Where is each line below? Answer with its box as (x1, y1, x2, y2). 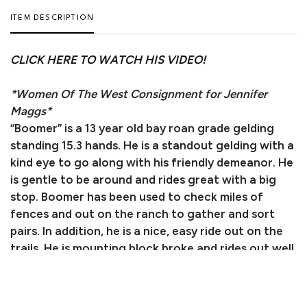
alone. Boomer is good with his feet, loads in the (10, 258, 275, 272)
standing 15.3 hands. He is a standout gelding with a (10, 138, 294, 152)
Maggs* (10, 103, 51, 118)
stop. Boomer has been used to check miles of (10, 189, 263, 204)
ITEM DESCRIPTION (10, 14, 95, 22)
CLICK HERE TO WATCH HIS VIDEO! (10, 52, 206, 66)
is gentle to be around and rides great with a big (10, 172, 276, 186)
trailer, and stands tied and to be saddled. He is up (10, 275, 284, 289)
